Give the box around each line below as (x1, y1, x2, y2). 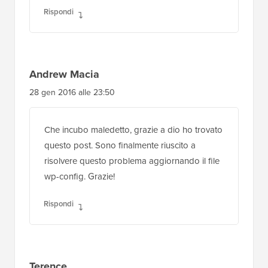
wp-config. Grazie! (44, 168, 115, 182)
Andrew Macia (29, 65, 99, 81)
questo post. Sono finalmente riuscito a (44, 137, 196, 151)
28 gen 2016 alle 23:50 (29, 84, 115, 98)
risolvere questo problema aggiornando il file (44, 153, 220, 166)
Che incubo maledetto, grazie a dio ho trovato (44, 121, 223, 135)
